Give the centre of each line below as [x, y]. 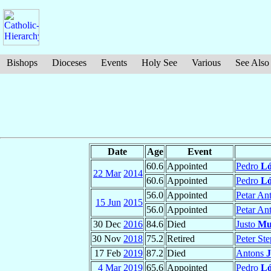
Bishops [22, 63]
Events [114, 63]
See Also [252, 63]
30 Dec [108, 224]
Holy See [159, 63]
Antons [251, 253]
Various [206, 63]
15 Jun [108, 203]
